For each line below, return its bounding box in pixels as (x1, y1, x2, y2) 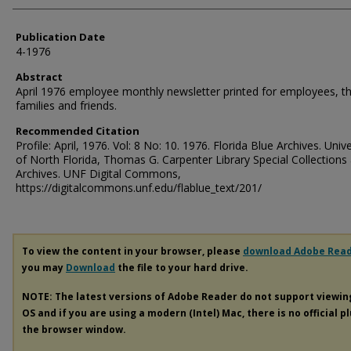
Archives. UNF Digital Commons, (16, 166, 181, 181)
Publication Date (16, 30, 105, 44)
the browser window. (22, 322, 126, 336)
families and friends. (16, 98, 117, 113)
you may (22, 261, 66, 274)
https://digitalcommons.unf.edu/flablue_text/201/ (16, 180, 262, 195)
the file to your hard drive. (115, 261, 248, 274)
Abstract (16, 70, 63, 84)
